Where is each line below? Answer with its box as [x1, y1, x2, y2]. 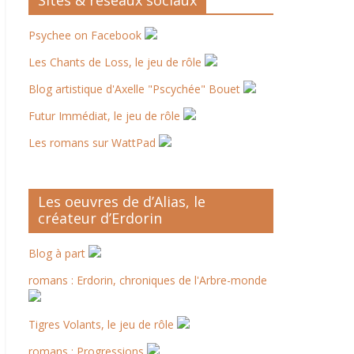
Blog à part [28, 246, 88, 261]
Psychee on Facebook [28, 28, 145, 43]
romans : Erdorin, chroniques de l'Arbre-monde [28, 273, 267, 288]
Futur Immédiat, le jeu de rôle [28, 108, 183, 123]
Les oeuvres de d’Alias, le [38, 192, 205, 211]
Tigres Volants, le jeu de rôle [28, 317, 177, 332]
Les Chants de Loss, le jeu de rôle [28, 55, 205, 70]
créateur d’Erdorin [38, 209, 162, 228]
